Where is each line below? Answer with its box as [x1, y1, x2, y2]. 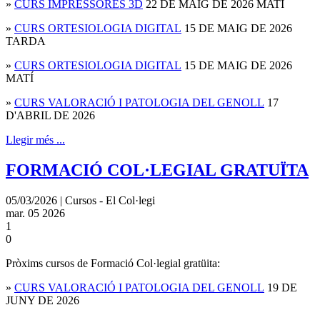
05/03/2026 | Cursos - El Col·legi [6, 194, 155, 206]
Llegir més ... [6, 134, 65, 146]
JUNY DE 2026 [6, 294, 79, 306]
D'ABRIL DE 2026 [6, 109, 95, 122]
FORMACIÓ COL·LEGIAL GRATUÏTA [6, 161, 309, 180]
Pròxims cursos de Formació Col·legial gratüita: [6, 256, 220, 269]
